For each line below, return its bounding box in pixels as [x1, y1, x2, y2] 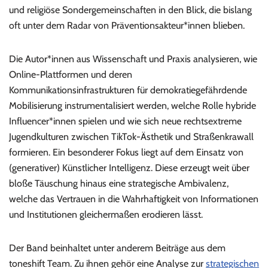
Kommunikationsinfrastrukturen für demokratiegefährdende [9, 84, 247, 96]
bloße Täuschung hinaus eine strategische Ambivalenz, [9, 178, 229, 190]
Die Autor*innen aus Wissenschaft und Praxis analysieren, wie [9, 53, 257, 65]
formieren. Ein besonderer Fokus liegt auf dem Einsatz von [9, 147, 243, 159]
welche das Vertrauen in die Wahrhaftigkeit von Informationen [9, 193, 258, 205]
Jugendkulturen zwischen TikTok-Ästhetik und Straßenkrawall [9, 131, 254, 143]
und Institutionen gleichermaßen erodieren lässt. [9, 209, 203, 221]
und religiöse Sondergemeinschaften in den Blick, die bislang [9, 4, 252, 16]
